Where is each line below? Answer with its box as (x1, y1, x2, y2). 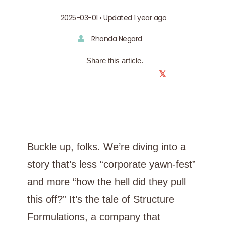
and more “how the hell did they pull (27, 176, 186, 187)
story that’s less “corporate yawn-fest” (27, 158, 196, 170)
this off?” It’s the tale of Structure (27, 193, 174, 205)
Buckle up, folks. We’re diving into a (27, 141, 186, 152)
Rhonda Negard (91, 33, 142, 44)
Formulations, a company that (27, 211, 160, 222)
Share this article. (86, 56, 144, 65)
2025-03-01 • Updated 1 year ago (60, 12, 167, 23)
